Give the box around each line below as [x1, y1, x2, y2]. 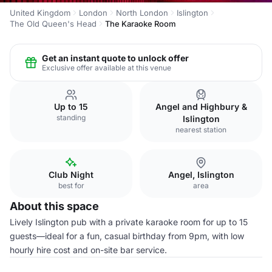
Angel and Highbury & [155, 101, 247, 112]
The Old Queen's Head [10, 19, 97, 29]
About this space [10, 200, 99, 212]
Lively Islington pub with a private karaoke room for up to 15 [10, 217, 248, 227]
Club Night [49, 169, 93, 180]
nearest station [175, 125, 226, 134]
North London [116, 8, 168, 18]
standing [56, 113, 86, 122]
